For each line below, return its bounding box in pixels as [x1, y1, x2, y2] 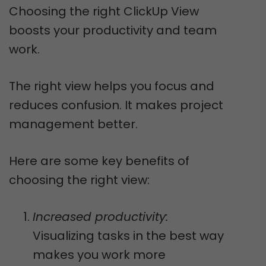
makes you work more [33, 246, 166, 263]
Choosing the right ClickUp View [9, 3, 199, 20]
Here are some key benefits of [9, 153, 189, 169]
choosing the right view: [9, 172, 150, 188]
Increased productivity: [33, 208, 168, 225]
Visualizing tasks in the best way [33, 227, 224, 244]
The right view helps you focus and [9, 78, 214, 94]
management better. [9, 116, 138, 132]
